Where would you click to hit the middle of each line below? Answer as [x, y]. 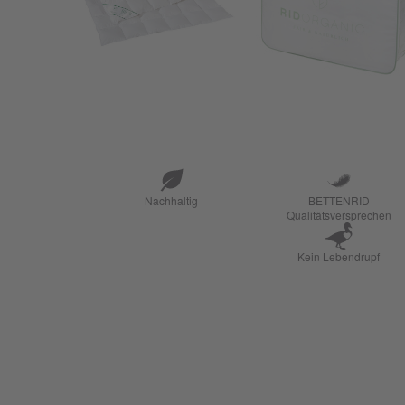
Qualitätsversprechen [339, 215]
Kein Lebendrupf [339, 256]
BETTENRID [339, 200]
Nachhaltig [171, 200]
